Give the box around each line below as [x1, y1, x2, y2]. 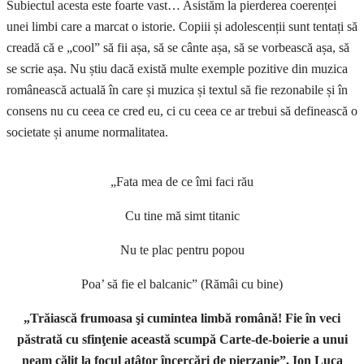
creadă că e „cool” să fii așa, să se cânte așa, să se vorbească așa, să [6, 41, 349, 55]
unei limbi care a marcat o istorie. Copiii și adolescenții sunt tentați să [6, 19, 357, 34]
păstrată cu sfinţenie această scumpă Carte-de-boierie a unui [16, 332, 348, 347]
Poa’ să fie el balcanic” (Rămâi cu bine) [81, 277, 283, 292]
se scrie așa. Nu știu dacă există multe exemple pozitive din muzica [6, 62, 348, 76]
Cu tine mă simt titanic [124, 209, 240, 223]
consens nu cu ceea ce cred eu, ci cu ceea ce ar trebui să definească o [6, 104, 357, 119]
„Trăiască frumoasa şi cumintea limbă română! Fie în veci [24, 311, 340, 326]
